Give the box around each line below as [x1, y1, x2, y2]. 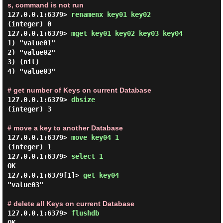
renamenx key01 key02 [71, 10, 155, 18]
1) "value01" [7, 39, 55, 47]
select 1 [71, 152, 107, 160]
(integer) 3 [7, 105, 51, 113]
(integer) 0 [7, 20, 51, 28]
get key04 [83, 171, 123, 179]
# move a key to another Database [7, 124, 123, 132]
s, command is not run [7, 1, 84, 9]
